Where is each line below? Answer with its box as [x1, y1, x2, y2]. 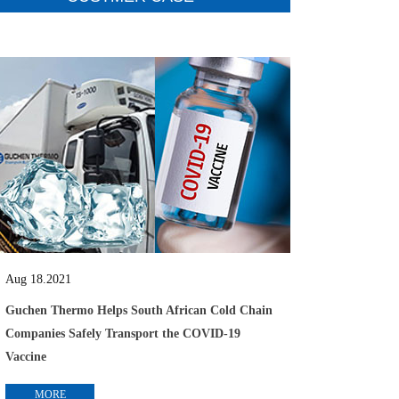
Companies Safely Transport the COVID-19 [5, 327, 240, 340]
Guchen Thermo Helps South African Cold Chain [5, 304, 273, 317]
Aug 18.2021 [5, 273, 71, 286]
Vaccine [5, 350, 46, 363]
